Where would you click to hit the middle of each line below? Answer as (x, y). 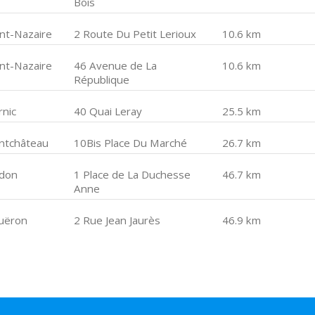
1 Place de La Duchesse (133, 174)
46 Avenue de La (116, 65)
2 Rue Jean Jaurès (117, 220)
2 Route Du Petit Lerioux (135, 34)
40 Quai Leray (108, 111)
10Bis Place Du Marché (131, 143)
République (102, 79)
